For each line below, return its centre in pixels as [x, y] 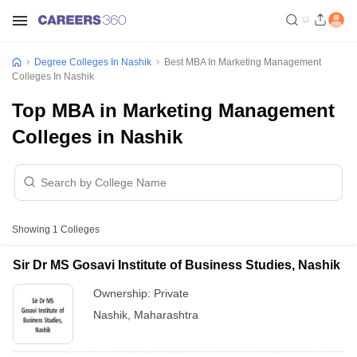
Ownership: [124, 293]
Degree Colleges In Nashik [93, 62]
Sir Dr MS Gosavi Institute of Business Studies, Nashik [177, 265]
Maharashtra [166, 315]
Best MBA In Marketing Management [243, 62]
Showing [32, 229]
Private [171, 293]
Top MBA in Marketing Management [173, 110]
